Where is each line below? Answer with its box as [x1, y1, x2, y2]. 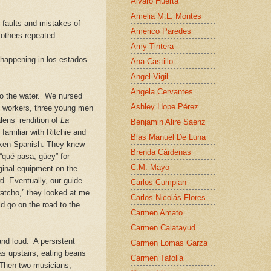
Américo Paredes [131, 26, 191, 36]
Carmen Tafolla [131, 253, 183, 263]
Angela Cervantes [131, 87, 193, 96]
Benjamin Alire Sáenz [131, 117, 206, 126]
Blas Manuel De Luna [131, 132, 206, 142]
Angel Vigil [131, 71, 168, 81]
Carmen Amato [131, 207, 183, 217]
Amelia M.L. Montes [131, 11, 201, 21]
